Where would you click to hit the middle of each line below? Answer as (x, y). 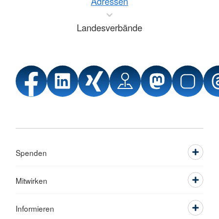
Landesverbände (109, 27)
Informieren (35, 208)
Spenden (31, 152)
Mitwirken (32, 180)
